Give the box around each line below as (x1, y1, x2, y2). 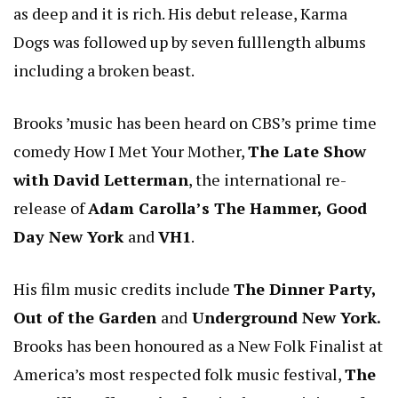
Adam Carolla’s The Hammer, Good (88, 196, 367, 219)
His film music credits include (13, 277, 234, 299)
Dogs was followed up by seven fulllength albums (13, 30, 366, 52)
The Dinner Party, (234, 277, 376, 299)
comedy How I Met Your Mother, (13, 139, 248, 162)
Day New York (13, 225, 128, 247)
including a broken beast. (13, 59, 195, 81)
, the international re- (188, 168, 346, 190)
